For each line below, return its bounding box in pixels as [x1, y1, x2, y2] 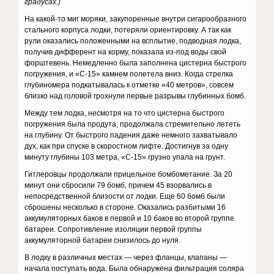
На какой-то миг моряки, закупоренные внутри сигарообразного [24, 15, 247, 23]
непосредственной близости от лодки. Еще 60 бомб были [24, 192, 226, 201]
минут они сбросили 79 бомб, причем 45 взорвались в [24, 181, 212, 190]
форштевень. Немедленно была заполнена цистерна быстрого [24, 59, 247, 67]
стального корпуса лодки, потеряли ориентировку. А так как [24, 26, 232, 34]
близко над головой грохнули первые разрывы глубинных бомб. [24, 92, 246, 100]
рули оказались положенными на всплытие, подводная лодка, [24, 37, 242, 45]
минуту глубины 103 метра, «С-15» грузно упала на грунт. [24, 153, 226, 161]
